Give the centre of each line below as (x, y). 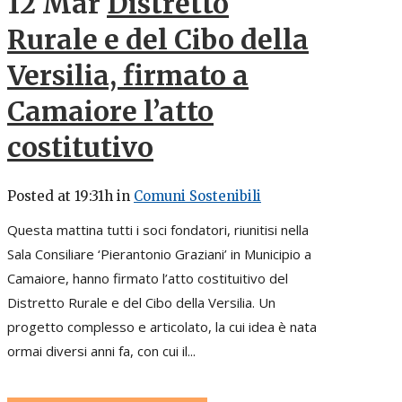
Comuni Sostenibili (197, 196)
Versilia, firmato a (128, 75)
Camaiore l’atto (110, 111)
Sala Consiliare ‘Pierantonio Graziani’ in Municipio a (159, 253)
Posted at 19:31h (60, 196)
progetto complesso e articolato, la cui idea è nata (162, 326)
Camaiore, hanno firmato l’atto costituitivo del (148, 278)
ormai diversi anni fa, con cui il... (101, 350)
